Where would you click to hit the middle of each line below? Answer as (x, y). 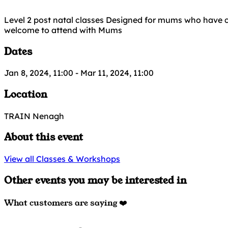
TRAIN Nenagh (34, 116)
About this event (44, 137)
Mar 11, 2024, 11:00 (117, 73)
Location (26, 94)
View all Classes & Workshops (62, 159)
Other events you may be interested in (95, 180)
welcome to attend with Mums (63, 30)
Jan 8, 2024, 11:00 (39, 73)
